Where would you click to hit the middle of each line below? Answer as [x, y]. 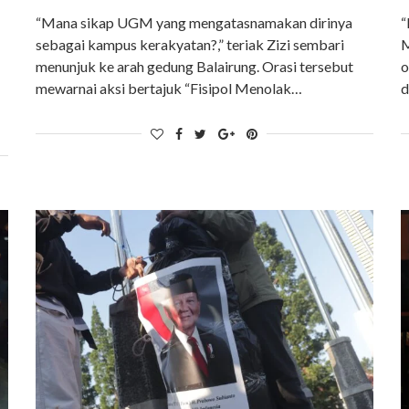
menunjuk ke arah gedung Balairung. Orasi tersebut [195, 67]
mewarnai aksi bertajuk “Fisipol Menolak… [169, 89]
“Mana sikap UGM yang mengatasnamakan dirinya [194, 23]
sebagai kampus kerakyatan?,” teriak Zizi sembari [190, 45]
